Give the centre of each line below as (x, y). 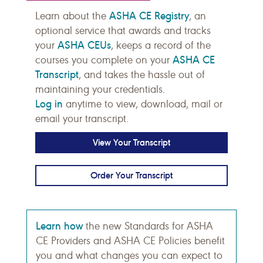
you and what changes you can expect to (129, 255)
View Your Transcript (131, 142)
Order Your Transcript (131, 175)
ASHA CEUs (84, 45)
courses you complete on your (104, 60)
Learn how (59, 226)
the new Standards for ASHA (148, 226)
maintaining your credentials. (100, 89)
